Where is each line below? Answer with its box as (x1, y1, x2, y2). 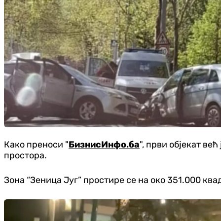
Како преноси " (4, 139, 69, 150)
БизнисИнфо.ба (69, 139, 140, 150)
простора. (4, 150, 47, 161)
